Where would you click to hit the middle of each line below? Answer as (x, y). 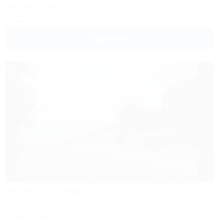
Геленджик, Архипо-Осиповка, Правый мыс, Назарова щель (101, 207)
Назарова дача (43, 190)
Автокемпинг (27, 199)
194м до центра (30, 5)
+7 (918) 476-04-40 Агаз (61, 17)
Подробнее (109, 38)
